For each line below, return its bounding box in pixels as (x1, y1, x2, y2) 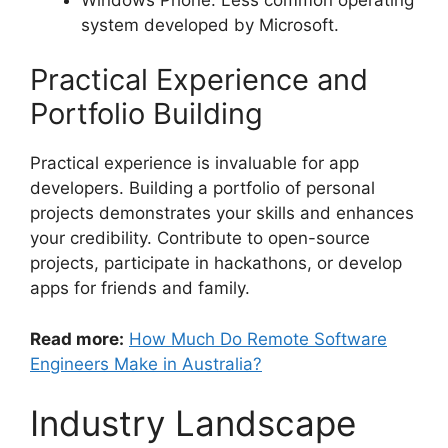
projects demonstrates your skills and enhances (30, 203, 414, 224)
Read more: (30, 328, 124, 349)
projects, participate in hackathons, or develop (30, 253, 402, 274)
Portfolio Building (30, 96, 263, 132)
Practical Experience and (30, 62, 368, 98)
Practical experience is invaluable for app (30, 153, 359, 174)
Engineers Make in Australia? (30, 353, 262, 374)
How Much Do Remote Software (129, 328, 387, 349)
